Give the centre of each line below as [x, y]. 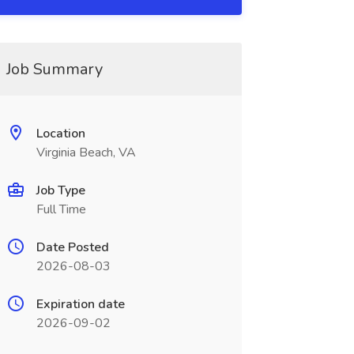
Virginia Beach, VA [86, 153]
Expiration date [80, 304]
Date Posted [72, 247]
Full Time [61, 209]
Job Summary [54, 69]
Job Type [60, 190]
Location [60, 134]
